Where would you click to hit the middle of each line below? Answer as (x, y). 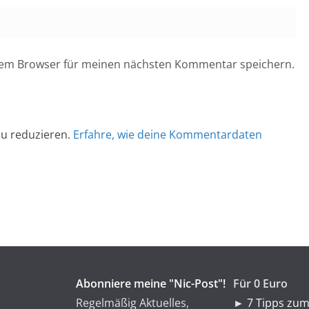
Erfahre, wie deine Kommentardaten (168, 134)
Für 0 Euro (260, 283)
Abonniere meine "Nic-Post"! (151, 283)
